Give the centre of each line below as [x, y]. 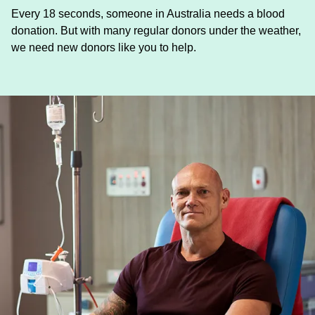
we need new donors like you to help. [104, 47]
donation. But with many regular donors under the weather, [156, 31]
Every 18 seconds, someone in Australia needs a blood [148, 14]
